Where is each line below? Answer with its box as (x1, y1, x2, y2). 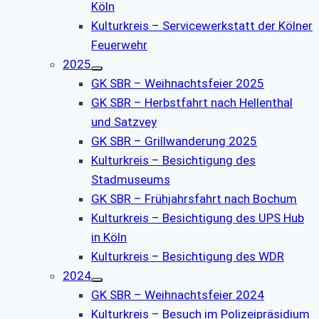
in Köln (91, 229, 127, 244)
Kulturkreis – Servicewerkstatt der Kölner (91, 18, 313, 33)
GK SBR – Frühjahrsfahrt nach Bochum (91, 191, 297, 206)
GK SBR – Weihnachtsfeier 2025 (91, 75, 264, 90)
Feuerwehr (91, 37, 147, 52)
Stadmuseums (91, 172, 170, 187)
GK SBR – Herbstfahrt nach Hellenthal (91, 95, 293, 110)
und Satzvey (91, 114, 157, 129)
